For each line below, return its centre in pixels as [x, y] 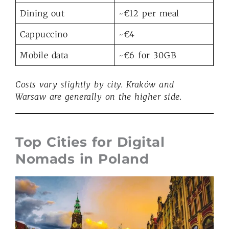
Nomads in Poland [82, 159]
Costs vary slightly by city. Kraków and [95, 84]
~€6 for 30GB [147, 55]
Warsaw [32, 96]
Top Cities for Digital [90, 142]
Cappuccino [44, 34]
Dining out [42, 13]
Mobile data [44, 55]
